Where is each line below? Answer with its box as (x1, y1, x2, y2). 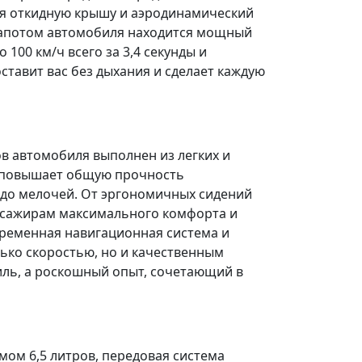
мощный (196, 23, 252, 41)
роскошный (35, 263, 109, 280)
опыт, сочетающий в (109, 263, 243, 280)
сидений (196, 185, 252, 203)
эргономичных (101, 185, 196, 203)
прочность (115, 166, 184, 183)
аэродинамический (131, 4, 254, 22)
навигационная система (65, 224, 218, 242)
